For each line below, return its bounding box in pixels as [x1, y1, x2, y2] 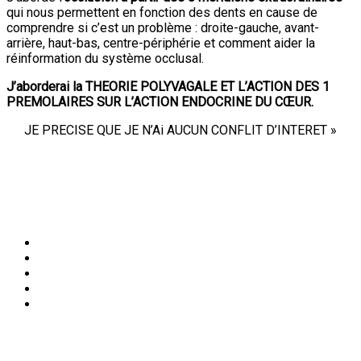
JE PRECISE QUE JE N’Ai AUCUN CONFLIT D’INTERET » [24, 122, 337, 138]
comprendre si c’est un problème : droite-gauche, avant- [6, 19, 319, 35]
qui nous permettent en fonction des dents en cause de [6, 4, 317, 20]
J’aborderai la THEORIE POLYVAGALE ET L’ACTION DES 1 [6, 78, 330, 94]
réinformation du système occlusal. [6, 50, 204, 66]
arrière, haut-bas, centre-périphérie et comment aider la [6, 35, 315, 51]
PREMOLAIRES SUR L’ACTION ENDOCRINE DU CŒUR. [6, 93, 313, 110]
